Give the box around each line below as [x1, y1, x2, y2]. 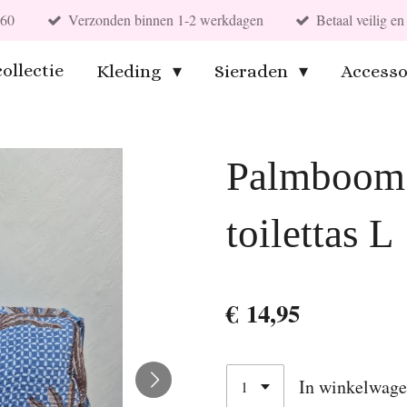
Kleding [96, 61, 165, 83]
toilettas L [226, 210, 393, 256]
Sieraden [214, 61, 292, 83]
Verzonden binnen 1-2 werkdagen [67, 10, 263, 30]
